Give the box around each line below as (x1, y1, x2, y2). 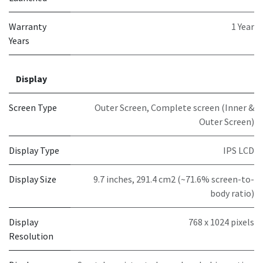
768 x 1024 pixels (188, 216, 254, 228)
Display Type (9, 144, 59, 157)
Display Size (9, 173, 56, 186)
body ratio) (210, 187, 254, 200)
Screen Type (9, 102, 57, 114)
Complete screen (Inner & (151, 102, 254, 114)
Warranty (9, 21, 46, 33)
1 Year (231, 21, 254, 33)
